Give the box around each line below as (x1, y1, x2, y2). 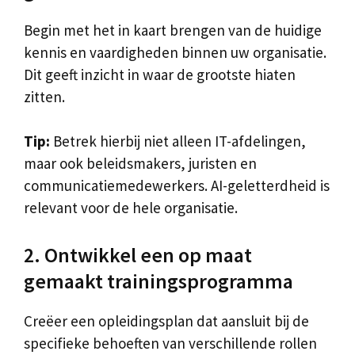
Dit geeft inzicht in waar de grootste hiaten (24, 64, 296, 84)
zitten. (24, 86, 65, 106)
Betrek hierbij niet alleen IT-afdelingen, (50, 132, 306, 151)
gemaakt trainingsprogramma (24, 267, 293, 294)
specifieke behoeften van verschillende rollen (24, 333, 317, 353)
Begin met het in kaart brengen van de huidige (24, 20, 322, 40)
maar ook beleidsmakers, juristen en (24, 154, 257, 173)
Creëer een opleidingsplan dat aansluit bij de (24, 311, 309, 330)
